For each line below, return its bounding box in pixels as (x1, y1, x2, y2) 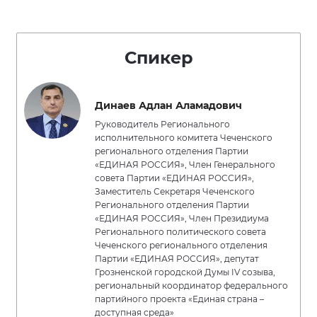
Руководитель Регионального (95, 119, 230, 129)
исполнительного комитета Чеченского (95, 132, 272, 143)
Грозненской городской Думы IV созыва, (95, 267, 275, 277)
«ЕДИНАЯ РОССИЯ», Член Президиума (95, 213, 269, 224)
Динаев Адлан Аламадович (95, 99, 242, 112)
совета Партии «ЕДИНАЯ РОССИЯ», (95, 173, 254, 183)
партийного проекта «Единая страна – (95, 294, 264, 304)
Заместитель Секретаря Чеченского (95, 186, 255, 197)
